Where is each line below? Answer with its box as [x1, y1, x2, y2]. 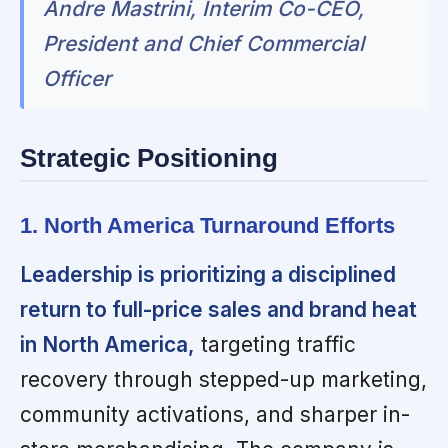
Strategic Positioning [20, 144, 278, 173]
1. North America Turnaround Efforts [20, 213, 395, 239]
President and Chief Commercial [43, 31, 365, 57]
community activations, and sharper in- [20, 402, 410, 428]
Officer [43, 66, 112, 92]
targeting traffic [195, 332, 356, 358]
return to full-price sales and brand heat [20, 297, 417, 323]
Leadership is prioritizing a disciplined [20, 262, 396, 288]
